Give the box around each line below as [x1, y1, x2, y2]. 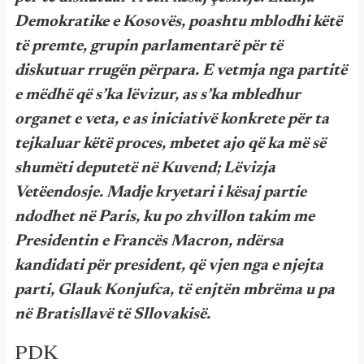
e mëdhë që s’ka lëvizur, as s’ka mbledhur [15, 87, 301, 103]
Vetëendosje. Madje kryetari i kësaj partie [15, 184, 306, 201]
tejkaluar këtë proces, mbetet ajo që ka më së [15, 136, 326, 152]
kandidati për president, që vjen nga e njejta [15, 258, 323, 274]
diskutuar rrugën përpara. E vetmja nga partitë [15, 63, 347, 79]
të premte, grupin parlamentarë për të [15, 38, 283, 54]
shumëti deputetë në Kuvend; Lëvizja [15, 160, 275, 176]
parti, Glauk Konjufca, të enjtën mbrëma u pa [15, 282, 335, 298]
